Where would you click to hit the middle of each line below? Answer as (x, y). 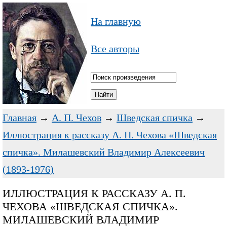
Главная (20, 118)
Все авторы (115, 49)
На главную (116, 21)
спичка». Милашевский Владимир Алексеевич (104, 152)
